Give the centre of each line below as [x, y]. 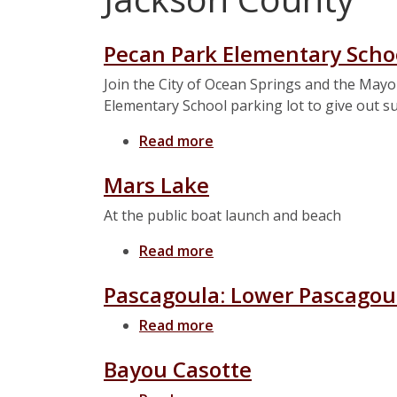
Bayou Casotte [178, 369]
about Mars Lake [271, 251]
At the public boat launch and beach [222, 215]
